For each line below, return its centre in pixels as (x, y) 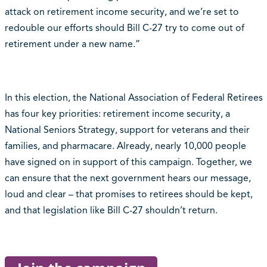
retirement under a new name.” (72, 44)
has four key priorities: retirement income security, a (117, 114)
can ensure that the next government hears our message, (128, 178)
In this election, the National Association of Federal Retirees (133, 98)
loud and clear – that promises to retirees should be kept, (128, 195)
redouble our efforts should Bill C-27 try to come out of (124, 28)
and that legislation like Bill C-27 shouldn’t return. (111, 211)
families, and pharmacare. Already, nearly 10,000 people (125, 146)
